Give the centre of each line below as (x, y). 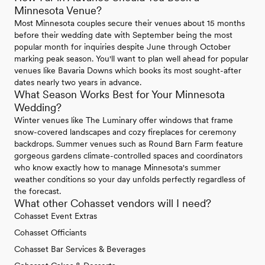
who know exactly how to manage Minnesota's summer (117, 168)
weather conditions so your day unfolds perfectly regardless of (130, 180)
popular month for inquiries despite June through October (122, 47)
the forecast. (38, 191)
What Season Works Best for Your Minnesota (119, 95)
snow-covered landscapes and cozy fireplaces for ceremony (125, 132)
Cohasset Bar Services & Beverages (80, 249)
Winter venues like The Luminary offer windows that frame (124, 120)
